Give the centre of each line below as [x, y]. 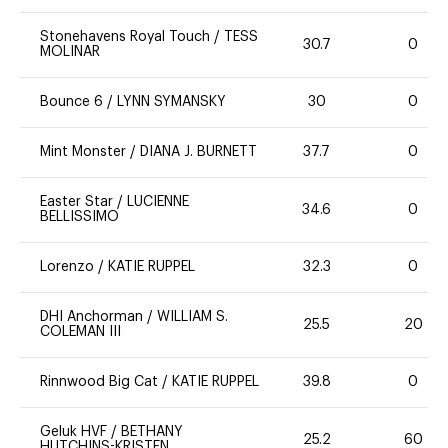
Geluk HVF [73, 432]
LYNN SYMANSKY [171, 102]
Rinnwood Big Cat [99, 382]
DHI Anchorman [91, 317]
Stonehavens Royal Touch [125, 37]
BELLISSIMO [79, 217]
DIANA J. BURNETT [198, 152]
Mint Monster [83, 152]
